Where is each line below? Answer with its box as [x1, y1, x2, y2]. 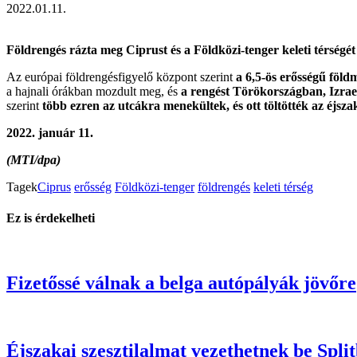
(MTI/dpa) [6, 152, 61, 167]
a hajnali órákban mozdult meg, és [6, 84, 181, 98]
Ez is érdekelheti [6, 211, 95, 226]
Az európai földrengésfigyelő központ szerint [6, 69, 236, 84]
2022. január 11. [6, 125, 93, 139]
